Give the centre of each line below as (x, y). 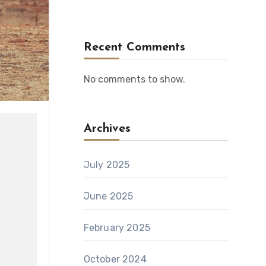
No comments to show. (134, 79)
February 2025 (117, 228)
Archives (107, 129)
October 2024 (115, 259)
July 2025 (107, 165)
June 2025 (108, 196)
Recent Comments (134, 47)
